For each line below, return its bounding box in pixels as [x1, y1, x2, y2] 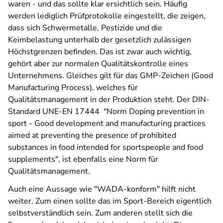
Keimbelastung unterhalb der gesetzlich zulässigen [8, 34, 191, 45]
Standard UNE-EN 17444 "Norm [8, 106, 129, 117]
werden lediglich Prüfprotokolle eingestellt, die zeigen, [8, 10, 206, 21]
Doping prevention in [129, 106, 204, 117]
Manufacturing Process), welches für [8, 82, 138, 93]
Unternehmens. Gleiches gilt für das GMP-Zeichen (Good [8, 70, 213, 81]
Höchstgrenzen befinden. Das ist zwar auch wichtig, [8, 46, 192, 57]
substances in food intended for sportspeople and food [8, 142, 203, 153]
